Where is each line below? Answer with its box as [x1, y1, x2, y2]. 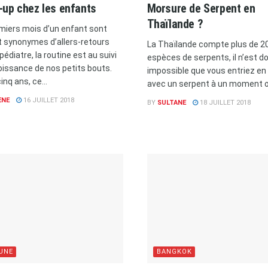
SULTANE [157, 98, 186, 106]
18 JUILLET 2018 [197, 98, 251, 106]
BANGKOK [156, 247, 192, 255]
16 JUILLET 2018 [21, 96, 74, 104]
